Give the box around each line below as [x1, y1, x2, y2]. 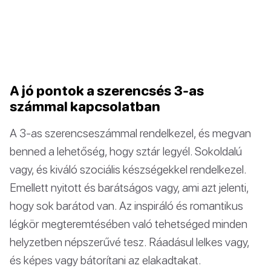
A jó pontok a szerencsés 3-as [10, 82, 204, 99]
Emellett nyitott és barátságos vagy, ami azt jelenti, [10, 180, 249, 194]
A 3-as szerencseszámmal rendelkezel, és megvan [10, 125, 251, 140]
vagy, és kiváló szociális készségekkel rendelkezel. [10, 162, 246, 176]
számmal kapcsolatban [10, 97, 160, 114]
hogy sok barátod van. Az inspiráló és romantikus [10, 198, 243, 212]
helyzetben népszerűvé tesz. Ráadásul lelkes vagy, [10, 234, 249, 249]
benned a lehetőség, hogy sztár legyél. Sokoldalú [10, 143, 242, 158]
